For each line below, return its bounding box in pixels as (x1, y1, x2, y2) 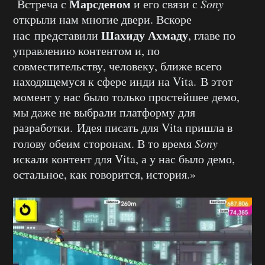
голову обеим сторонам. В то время (13, 135, 195, 152)
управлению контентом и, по (13, 43, 160, 59)
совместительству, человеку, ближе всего (13, 58, 222, 75)
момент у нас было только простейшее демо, (13, 89, 240, 105)
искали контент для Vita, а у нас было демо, (13, 151, 235, 167)
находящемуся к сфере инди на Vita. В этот (13, 73, 233, 90)
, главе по (188, 27, 235, 44)
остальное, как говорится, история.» (13, 166, 196, 183)
